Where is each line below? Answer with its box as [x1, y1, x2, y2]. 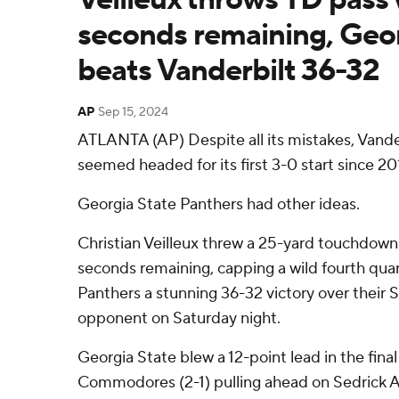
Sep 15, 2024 [98, 104, 168, 120]
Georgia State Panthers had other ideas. [77, 194, 360, 215]
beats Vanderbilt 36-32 [77, 52, 379, 90]
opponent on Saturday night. [77, 308, 281, 329]
